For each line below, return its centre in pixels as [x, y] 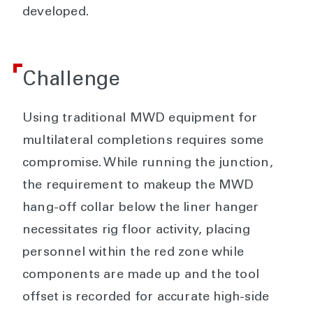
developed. [56, 13]
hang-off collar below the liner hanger [141, 208]
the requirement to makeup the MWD [138, 186]
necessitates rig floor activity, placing [137, 231]
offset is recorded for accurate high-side [146, 298]
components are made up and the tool [141, 275]
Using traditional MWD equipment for [140, 119]
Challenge [71, 81]
